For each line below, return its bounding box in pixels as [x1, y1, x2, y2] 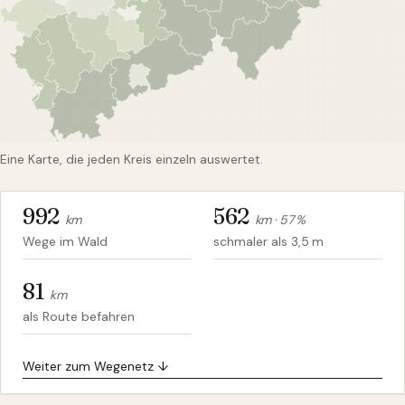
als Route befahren [23, 308, 135, 325]
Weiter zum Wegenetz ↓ [23, 358, 168, 375]
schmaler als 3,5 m [213, 233, 324, 250]
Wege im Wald [23, 233, 108, 250]
